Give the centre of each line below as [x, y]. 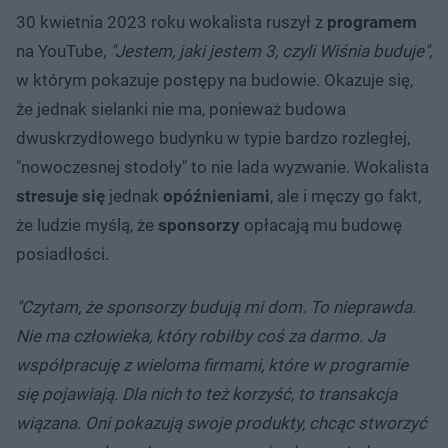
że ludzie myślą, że [87, 224]
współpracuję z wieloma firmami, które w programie [212, 364]
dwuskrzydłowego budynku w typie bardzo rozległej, [213, 137]
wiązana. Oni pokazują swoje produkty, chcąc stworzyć [221, 422]
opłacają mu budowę [321, 224]
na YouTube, [61, 50]
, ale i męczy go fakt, [345, 195]
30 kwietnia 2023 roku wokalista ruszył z [171, 21]
